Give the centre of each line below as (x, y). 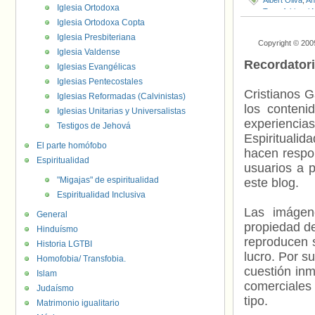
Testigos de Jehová (94, 126)
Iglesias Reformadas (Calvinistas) (121, 96)
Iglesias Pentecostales (100, 82)
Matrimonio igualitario (78, 303)
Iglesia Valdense (89, 52)
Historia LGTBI (64, 244)
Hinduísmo (57, 229)
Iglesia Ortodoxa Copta (101, 22)
